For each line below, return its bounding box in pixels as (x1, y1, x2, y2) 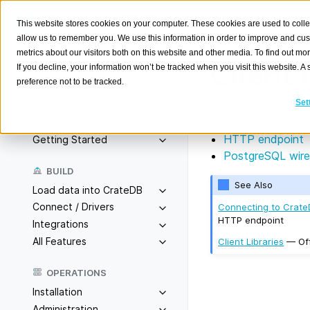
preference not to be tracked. (17, 77, 124, 86)
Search (56, 81, 91, 95)
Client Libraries (218, 235, 284, 247)
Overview (33, 116, 77, 128)
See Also (235, 179, 273, 191)
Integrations (33, 218, 89, 230)
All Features (33, 235, 86, 247)
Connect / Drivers (33, 201, 114, 213)
